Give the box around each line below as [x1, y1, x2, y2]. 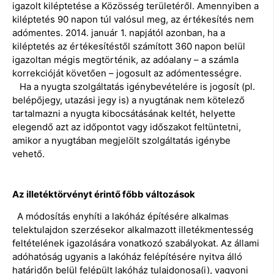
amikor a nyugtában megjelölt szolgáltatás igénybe [12, 135, 231, 147]
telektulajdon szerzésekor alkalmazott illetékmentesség [12, 224, 253, 236]
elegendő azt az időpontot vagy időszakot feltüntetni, [12, 121, 241, 133]
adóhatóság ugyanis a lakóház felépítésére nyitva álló [12, 251, 242, 263]
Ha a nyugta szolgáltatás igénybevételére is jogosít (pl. [12, 81, 255, 93]
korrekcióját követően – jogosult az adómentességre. [12, 67, 242, 80]
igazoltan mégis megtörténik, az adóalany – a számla [12, 54, 239, 66]
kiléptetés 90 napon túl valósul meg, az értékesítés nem [12, 13, 254, 26]
